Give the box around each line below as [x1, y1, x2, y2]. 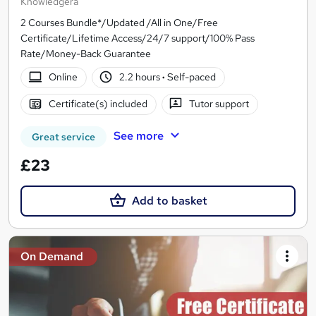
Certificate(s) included [48, 97, 147, 111]
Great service [32, 130, 95, 143]
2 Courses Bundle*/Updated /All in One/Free [20, 16, 218, 29]
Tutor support [189, 97, 250, 111]
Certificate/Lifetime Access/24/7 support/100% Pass [20, 31, 255, 44]
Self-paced [165, 71, 217, 84]
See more [113, 128, 164, 143]
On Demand [20, 248, 83, 264]
